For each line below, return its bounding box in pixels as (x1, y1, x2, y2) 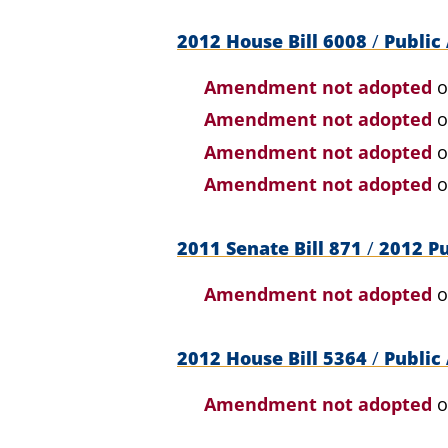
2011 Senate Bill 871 (177, 236, 367, 260)
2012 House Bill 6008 (177, 28, 372, 53)
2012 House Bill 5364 (177, 346, 372, 370)
